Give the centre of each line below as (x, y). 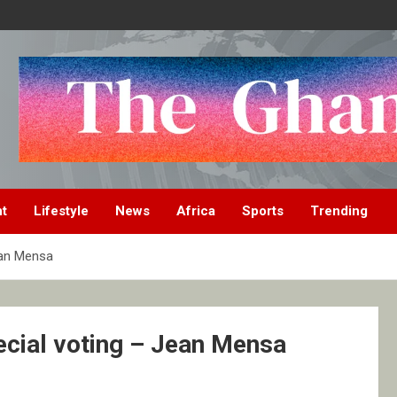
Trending (339, 211)
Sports (263, 211)
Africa (196, 211)
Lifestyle (61, 211)
